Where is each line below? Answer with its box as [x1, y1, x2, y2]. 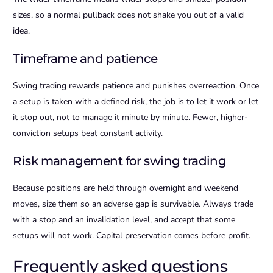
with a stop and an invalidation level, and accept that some [13, 214, 236, 226]
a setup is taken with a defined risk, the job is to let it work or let [13, 96, 259, 108]
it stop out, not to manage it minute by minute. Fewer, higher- [13, 112, 249, 124]
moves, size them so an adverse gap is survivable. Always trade [13, 198, 254, 210]
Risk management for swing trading [13, 154, 227, 169]
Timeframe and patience [13, 51, 158, 66]
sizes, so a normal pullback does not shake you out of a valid [13, 9, 244, 21]
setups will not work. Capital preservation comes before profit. [13, 230, 251, 242]
